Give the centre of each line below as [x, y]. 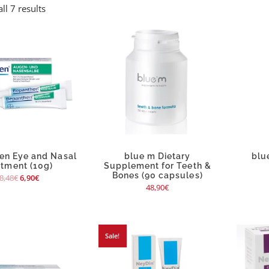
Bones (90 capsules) [157, 176]
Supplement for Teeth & [157, 166]
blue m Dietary [157, 156]
